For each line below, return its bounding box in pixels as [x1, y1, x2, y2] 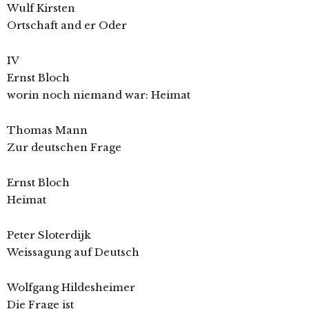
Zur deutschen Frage [7, 141, 121, 154]
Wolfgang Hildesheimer [7, 281, 135, 295]
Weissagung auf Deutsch [7, 246, 139, 259]
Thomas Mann [7, 123, 88, 137]
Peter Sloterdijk [7, 228, 91, 242]
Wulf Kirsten [7, 1, 75, 15]
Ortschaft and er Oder [7, 19, 127, 32]
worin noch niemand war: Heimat [7, 88, 190, 102]
